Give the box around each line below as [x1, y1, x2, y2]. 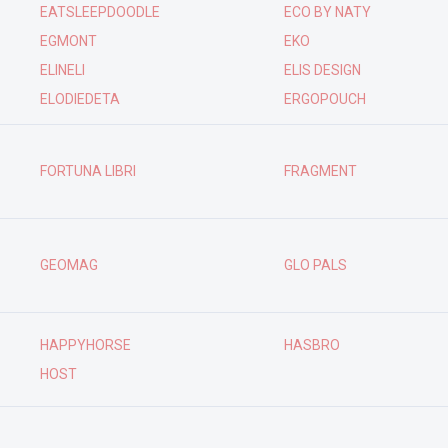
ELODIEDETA [39, 91, 120, 107]
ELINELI [39, 62, 85, 78]
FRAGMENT [284, 163, 357, 179]
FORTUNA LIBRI [39, 163, 136, 179]
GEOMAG [39, 257, 98, 273]
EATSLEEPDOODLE [39, 4, 160, 20]
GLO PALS [284, 257, 347, 273]
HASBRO [284, 336, 340, 353]
